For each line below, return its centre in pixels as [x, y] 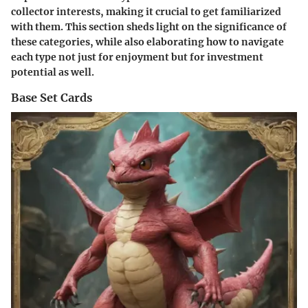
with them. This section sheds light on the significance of [149, 26]
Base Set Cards [52, 97]
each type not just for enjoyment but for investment [137, 57]
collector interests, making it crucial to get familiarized [146, 11]
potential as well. [53, 72]
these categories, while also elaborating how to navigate [147, 42]
